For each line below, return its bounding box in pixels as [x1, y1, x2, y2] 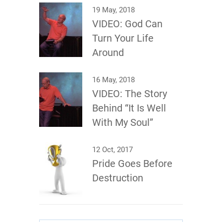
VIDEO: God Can [92, 18, 163, 30]
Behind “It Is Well [92, 102, 166, 114]
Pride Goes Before [92, 158, 172, 169]
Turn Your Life [92, 32, 154, 44]
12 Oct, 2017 [92, 145, 133, 154]
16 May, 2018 [92, 75, 135, 84]
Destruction [92, 172, 143, 184]
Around [92, 47, 124, 58]
